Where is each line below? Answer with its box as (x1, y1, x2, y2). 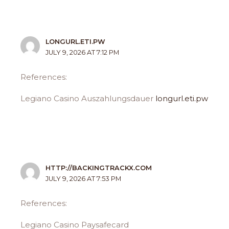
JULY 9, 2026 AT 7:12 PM (45, 49, 120, 57)
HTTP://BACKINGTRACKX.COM (45, 164, 152, 172)
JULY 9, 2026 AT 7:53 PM (45, 175, 122, 183)
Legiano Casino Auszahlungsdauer (20, 93, 156, 103)
